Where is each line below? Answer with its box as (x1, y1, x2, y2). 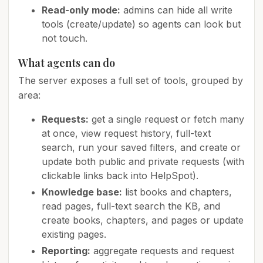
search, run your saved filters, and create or (42, 141, 241, 154)
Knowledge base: (42, 186, 122, 198)
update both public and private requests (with (42, 156, 244, 168)
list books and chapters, (122, 186, 232, 198)
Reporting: (42, 245, 90, 257)
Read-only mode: (42, 4, 120, 16)
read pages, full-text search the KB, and (42, 200, 220, 213)
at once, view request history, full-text (42, 127, 211, 140)
